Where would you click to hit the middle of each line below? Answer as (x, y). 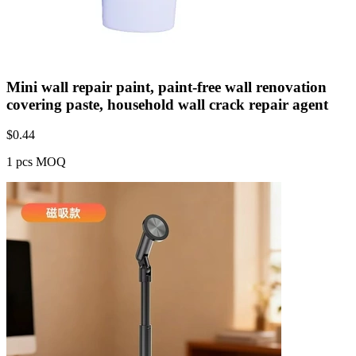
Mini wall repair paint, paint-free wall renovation (166, 87)
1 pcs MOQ (36, 162)
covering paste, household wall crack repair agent (167, 104)
